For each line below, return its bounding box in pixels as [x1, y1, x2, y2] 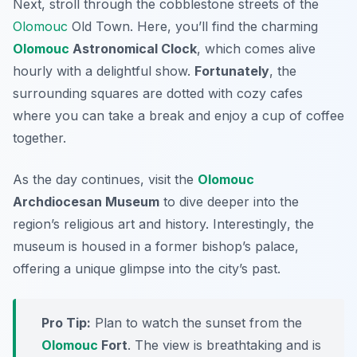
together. [13, 129, 66, 146]
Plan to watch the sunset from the [91, 314, 302, 331]
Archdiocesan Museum [13, 193, 159, 210]
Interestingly [213, 215, 287, 232]
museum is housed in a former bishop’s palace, [13, 237, 299, 254]
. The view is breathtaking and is [127, 336, 321, 353]
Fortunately [194, 62, 269, 79]
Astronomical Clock [69, 40, 197, 57]
